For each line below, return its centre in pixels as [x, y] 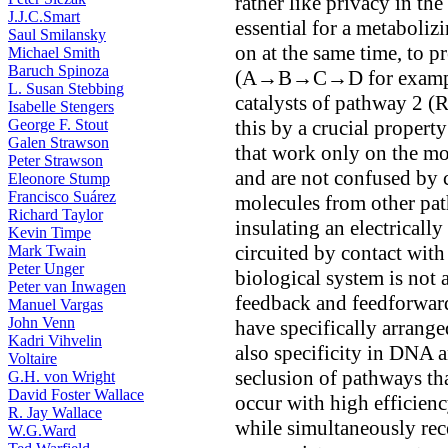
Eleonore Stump [59, 178]
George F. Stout [58, 124]
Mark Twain [47, 250]
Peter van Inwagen [67, 286]
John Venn [41, 322]
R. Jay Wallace [55, 412]
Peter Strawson [55, 160]
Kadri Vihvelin [55, 340]
